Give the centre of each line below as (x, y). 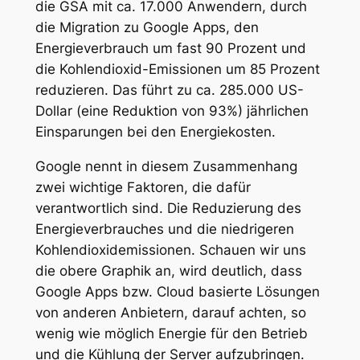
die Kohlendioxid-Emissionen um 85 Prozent (177, 69)
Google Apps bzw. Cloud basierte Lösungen (177, 291)
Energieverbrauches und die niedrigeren (164, 229)
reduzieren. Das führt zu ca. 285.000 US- (169, 90)
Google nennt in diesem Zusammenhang (166, 166)
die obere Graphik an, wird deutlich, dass (168, 270)
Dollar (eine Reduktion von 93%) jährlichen (172, 110)
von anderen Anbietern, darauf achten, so (170, 312)
